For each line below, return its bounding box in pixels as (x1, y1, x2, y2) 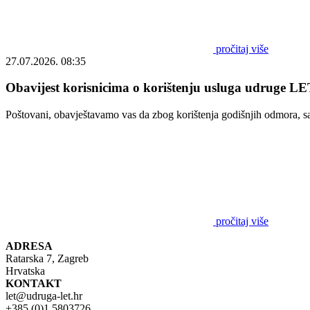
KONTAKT (6, 277, 62, 290)
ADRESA (6, 240, 53, 253)
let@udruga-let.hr (6, 290, 82, 302)
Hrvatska (6, 265, 45, 277)
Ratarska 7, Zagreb (6, 253, 89, 265)
